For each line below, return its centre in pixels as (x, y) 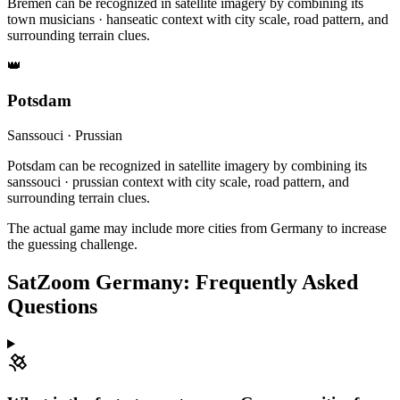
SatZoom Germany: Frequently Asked (183, 282)
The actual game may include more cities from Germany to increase (197, 228)
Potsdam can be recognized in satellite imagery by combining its (187, 165)
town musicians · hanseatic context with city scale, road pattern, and (198, 20)
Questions (52, 306)
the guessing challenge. (72, 244)
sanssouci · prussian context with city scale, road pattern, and (178, 181)
